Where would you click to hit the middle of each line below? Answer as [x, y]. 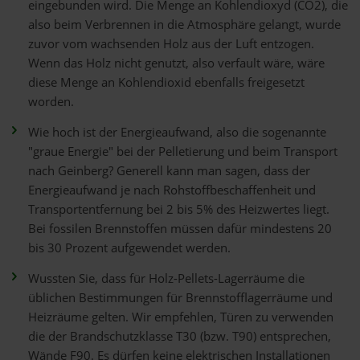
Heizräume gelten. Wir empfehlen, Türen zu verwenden [181, 317]
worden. [51, 101]
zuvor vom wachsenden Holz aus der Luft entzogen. [171, 43]
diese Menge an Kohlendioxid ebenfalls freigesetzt [166, 82]
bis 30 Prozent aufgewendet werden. [129, 247]
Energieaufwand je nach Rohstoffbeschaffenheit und [172, 190]
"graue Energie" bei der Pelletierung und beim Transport [183, 151]
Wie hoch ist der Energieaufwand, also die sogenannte [177, 132]
